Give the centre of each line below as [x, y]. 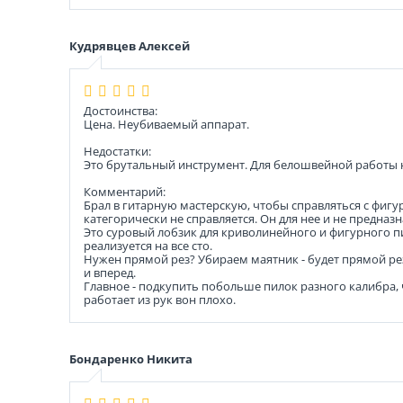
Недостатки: [117, 151]
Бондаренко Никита [131, 359]
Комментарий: [125, 192]
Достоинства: [121, 111]
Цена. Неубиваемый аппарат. [166, 124]
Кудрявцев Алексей [130, 46]
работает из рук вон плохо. [160, 300]
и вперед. [110, 273]
